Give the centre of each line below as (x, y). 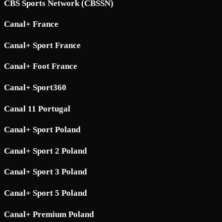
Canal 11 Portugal (37, 109)
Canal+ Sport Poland (42, 130)
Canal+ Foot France (41, 66)
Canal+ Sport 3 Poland (45, 172)
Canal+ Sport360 (35, 88)
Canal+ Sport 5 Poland (45, 193)
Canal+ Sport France (42, 45)
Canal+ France (31, 24)
